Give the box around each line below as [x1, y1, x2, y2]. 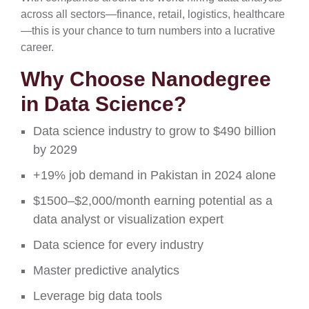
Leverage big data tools [33, 289, 162, 303]
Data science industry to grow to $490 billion [33, 124, 276, 138]
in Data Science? [21, 92, 186, 115]
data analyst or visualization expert [33, 212, 223, 226]
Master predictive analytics [33, 263, 179, 277]
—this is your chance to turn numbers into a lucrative [21, 25, 275, 37]
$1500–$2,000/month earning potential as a [33, 194, 272, 208]
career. [21, 41, 54, 53]
